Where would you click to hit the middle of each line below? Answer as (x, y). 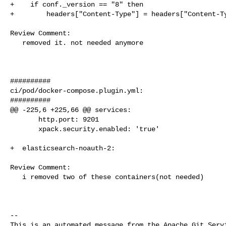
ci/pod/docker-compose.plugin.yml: (77, 91)
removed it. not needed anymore (16, 43)
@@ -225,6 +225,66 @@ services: (71, 110)
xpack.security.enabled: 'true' (24, 129)
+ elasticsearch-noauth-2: (63, 148)
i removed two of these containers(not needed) (16, 177)
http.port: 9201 (24, 119)
